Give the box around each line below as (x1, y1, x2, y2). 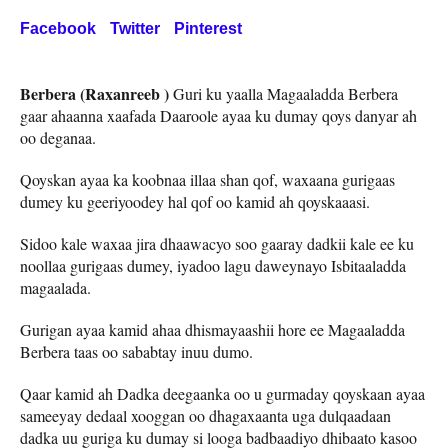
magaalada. (20, 276, 91, 298)
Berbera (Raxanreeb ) (20, 81, 169, 105)
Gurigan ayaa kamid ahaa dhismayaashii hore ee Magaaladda (20, 318, 405, 340)
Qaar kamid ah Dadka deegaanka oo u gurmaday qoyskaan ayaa (20, 382, 425, 404)
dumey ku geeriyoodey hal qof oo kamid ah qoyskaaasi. (20, 190, 370, 212)
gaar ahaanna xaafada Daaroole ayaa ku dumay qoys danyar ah (20, 104, 417, 126)
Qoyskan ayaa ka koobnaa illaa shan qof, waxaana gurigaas (20, 168, 395, 190)
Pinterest (174, 19, 242, 37)
